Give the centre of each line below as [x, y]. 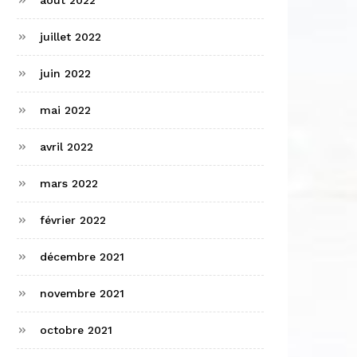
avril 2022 [67, 147]
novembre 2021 [82, 294]
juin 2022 [65, 74]
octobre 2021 [76, 330]
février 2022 [73, 220]
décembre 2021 [82, 257]
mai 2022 [65, 110]
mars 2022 [69, 184]
